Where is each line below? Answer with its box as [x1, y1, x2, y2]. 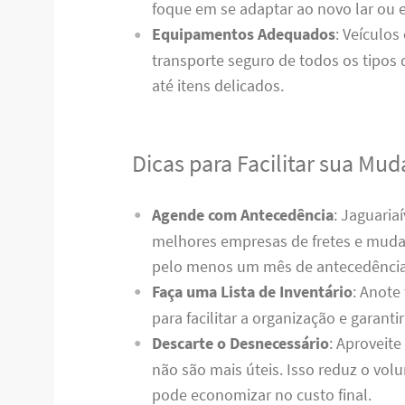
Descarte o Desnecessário [151, 332, 329, 353]
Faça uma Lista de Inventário [151, 280, 353, 302]
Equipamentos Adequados [151, 24, 335, 45]
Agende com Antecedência [151, 203, 334, 225]
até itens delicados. [151, 75, 284, 97]
